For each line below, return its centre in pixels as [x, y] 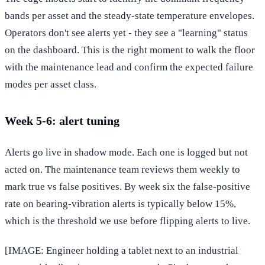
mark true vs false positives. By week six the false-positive [127, 187]
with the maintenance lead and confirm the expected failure [129, 67]
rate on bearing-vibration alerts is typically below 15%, [120, 204]
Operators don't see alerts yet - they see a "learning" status [126, 33]
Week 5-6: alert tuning [62, 121]
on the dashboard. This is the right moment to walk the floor [130, 50]
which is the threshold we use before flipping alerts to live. [127, 221]
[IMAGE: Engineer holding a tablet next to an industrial [122, 251]
